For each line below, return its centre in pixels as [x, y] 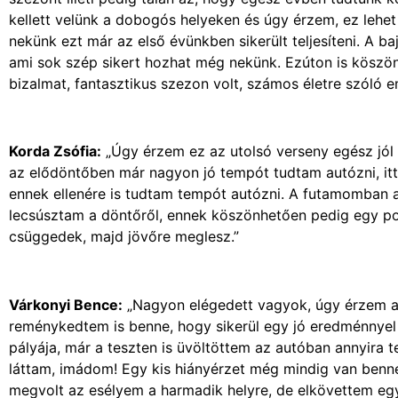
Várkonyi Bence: [66, 305]
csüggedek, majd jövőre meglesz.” [124, 237]
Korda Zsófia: [55, 151]
